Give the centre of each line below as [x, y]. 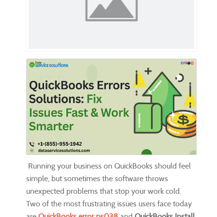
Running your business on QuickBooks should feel [108, 166]
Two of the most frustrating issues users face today [109, 203]
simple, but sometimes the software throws [97, 178]
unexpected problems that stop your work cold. [104, 191]
